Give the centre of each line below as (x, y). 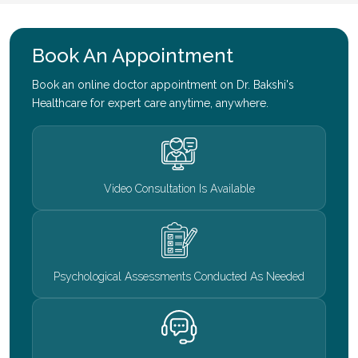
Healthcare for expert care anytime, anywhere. (150, 103)
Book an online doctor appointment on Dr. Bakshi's (163, 85)
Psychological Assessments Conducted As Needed (179, 277)
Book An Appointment (133, 56)
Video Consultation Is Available (179, 189)
